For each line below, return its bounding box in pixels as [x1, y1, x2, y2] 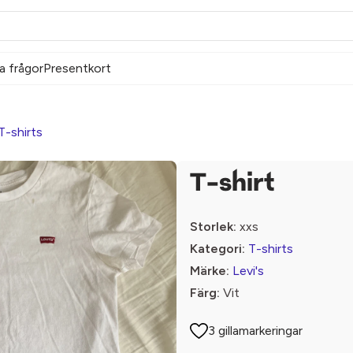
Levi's [232, 263, 264, 278]
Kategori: [190, 241, 245, 256]
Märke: [190, 263, 229, 278]
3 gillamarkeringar [208, 323, 303, 338]
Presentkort [43, 61, 111, 76]
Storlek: [190, 219, 236, 234]
